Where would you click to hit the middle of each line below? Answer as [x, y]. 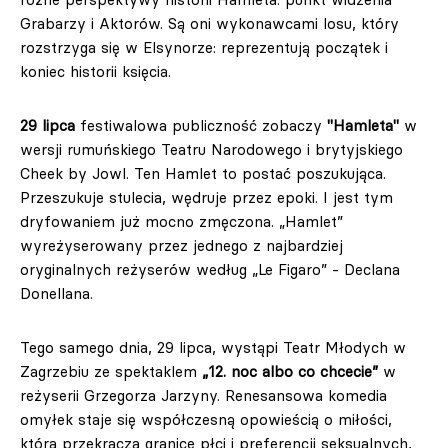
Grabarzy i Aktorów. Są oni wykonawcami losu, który [209, 23]
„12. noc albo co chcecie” [290, 371]
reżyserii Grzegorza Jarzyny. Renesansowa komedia [203, 395]
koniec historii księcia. [95, 71]
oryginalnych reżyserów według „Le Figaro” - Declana [210, 269]
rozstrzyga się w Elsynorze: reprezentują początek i [204, 47]
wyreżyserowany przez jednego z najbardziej [181, 245]
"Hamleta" [363, 125]
